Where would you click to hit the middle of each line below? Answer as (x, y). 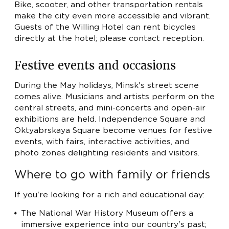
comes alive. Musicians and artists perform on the (114, 97)
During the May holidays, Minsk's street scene (107, 85)
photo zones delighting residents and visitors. (107, 153)
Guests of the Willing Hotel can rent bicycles (105, 28)
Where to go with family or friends (112, 176)
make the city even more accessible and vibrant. (112, 16)
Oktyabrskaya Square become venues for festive (113, 130)
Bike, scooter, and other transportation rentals (109, 5)
